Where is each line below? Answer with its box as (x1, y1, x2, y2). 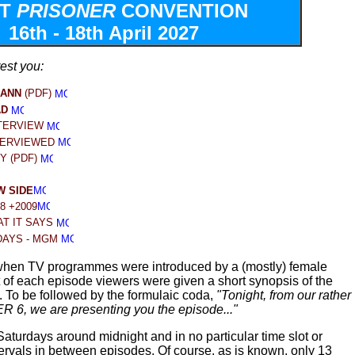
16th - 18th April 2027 (9, 22, 199, 44)
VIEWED (13, 136, 58, 148)
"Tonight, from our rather (216, 288, 351, 303)
